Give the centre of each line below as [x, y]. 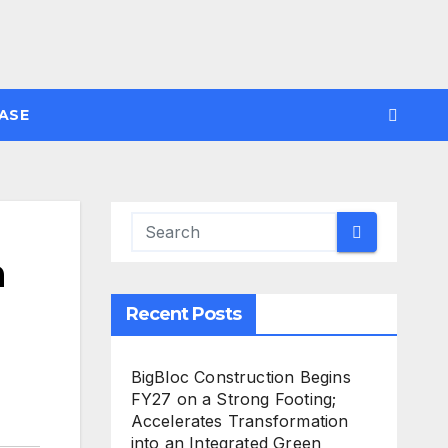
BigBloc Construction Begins [240, 377]
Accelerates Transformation [239, 421]
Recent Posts [183, 314]
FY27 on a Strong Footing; [233, 399]
